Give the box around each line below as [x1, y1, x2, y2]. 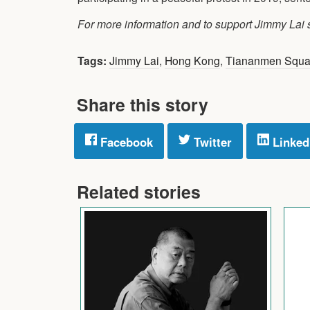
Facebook [97, 133, 153, 150]
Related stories [77, 179, 201, 204]
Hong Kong [165, 52, 220, 68]
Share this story [77, 91, 208, 117]
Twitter [190, 133, 232, 150]
